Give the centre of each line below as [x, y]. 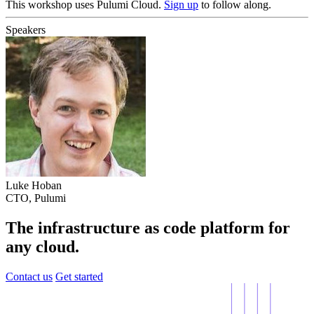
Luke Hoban [34, 186]
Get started [79, 276]
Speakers [26, 30]
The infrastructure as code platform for [148, 228]
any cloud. [42, 247]
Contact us [29, 276]
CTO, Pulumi [36, 198]
